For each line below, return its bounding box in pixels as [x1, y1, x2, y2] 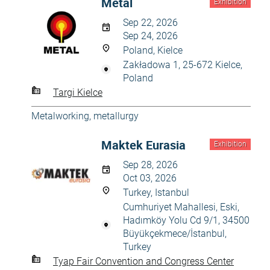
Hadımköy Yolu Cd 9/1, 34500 [123, 215, 250, 226]
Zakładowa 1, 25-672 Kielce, [123, 59, 242, 71]
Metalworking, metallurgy [31, 110, 139, 122]
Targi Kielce [53, 86, 102, 98]
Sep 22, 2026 [123, 17, 178, 28]
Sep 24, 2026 [123, 30, 178, 42]
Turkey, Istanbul [123, 187, 189, 198]
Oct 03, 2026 [123, 172, 177, 184]
